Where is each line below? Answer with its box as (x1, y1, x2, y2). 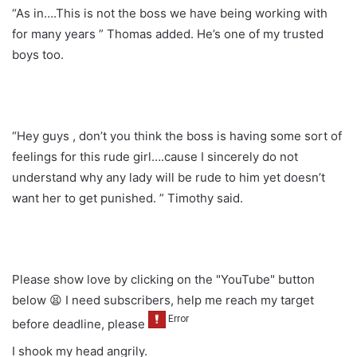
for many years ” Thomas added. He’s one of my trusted (12, 25, 324, 41)
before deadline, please (12, 316, 148, 331)
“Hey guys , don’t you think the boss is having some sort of (12, 127, 342, 143)
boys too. (12, 46, 64, 62)
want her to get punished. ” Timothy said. (12, 190, 243, 206)
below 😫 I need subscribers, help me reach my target (12, 292, 314, 308)
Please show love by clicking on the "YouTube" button (12, 271, 315, 287)
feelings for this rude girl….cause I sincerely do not (12, 148, 298, 164)
